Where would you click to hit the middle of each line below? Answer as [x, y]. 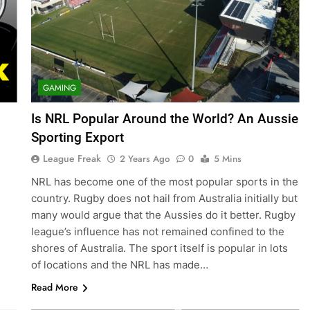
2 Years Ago [144, 159]
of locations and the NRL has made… [119, 265]
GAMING [59, 88]
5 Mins [227, 159]
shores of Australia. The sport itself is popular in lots [159, 248]
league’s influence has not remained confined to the [157, 232]
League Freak [72, 159]
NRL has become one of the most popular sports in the [164, 182]
